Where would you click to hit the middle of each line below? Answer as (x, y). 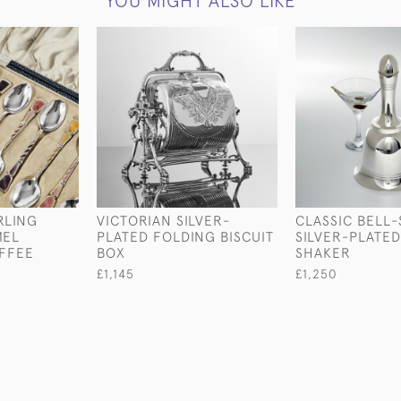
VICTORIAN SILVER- (163, 220)
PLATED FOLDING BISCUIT (185, 236)
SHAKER (323, 252)
